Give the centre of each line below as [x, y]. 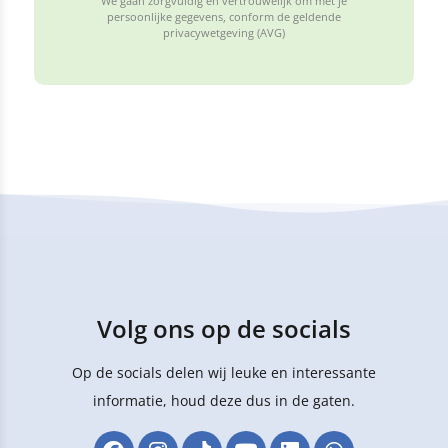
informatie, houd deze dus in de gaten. [223, 401]
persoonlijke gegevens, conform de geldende [223, 17]
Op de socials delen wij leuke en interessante [223, 373]
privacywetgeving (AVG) [223, 33]
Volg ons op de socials [223, 329]
